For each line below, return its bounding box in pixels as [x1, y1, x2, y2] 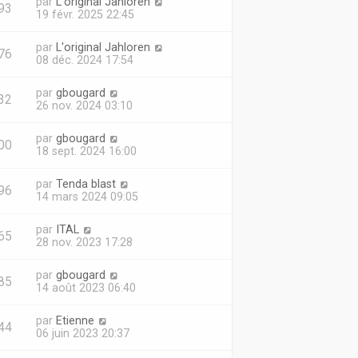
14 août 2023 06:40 [35, 281, 136, 294]
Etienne [55, 314, 94, 327]
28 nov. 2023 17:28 [35, 236, 133, 249]
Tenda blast [55, 177, 116, 190]
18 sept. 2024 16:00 [35, 145, 137, 157]
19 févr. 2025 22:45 [35, 8, 134, 21]
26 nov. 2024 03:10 [35, 99, 133, 112]
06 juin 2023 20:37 [35, 327, 129, 340]
